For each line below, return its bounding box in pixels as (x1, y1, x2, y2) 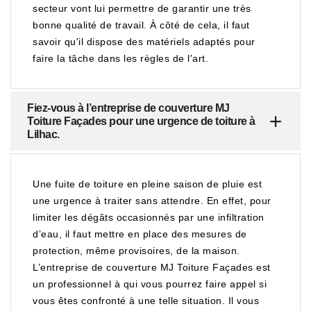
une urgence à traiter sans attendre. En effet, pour (33, 195, 271, 206)
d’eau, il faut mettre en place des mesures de (33, 228, 247, 239)
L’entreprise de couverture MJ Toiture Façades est (33, 262, 271, 273)
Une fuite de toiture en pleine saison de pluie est (33, 178, 262, 190)
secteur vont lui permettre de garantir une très (33, 3, 251, 14)
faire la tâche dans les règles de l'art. (33, 53, 208, 64)
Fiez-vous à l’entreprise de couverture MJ (27, 102, 230, 114)
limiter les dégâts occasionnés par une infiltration (33, 212, 264, 223)
